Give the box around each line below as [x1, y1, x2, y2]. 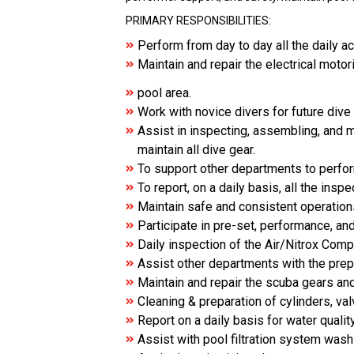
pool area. [137, 85, 191, 100]
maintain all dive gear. [137, 142, 255, 157]
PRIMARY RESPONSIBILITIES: [126, 14, 271, 27]
